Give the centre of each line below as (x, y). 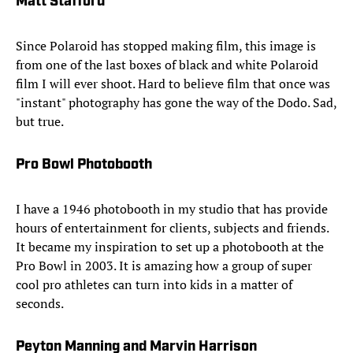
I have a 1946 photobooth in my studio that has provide (172, 209)
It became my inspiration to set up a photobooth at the (170, 247)
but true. (40, 122)
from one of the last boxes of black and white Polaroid (167, 65)
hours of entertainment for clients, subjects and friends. (172, 228)
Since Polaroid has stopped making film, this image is (166, 46)
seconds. (40, 304)
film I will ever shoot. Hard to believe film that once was (173, 84)
